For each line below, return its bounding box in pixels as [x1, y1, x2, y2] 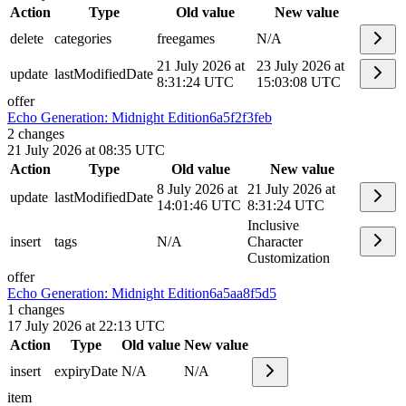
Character [247, 234, 303, 250]
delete [10, 31, 43, 47]
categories [54, 31, 111, 47]
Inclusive [247, 217, 299, 234]
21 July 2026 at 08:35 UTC [7, 142, 165, 159]
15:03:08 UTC [256, 74, 341, 91]
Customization [247, 250, 330, 266]
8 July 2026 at [157, 181, 237, 198]
